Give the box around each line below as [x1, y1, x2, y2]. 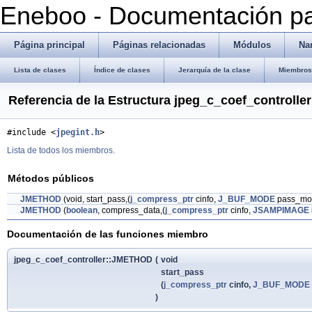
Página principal [14, 40, 85, 50]
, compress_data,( [97, 205, 165, 215]
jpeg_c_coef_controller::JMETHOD [14, 254, 153, 265]
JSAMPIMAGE [253, 205, 309, 215]
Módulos [233, 40, 271, 50]
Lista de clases [14, 66, 66, 74]
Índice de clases [94, 66, 150, 74]
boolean [66, 205, 97, 215]
